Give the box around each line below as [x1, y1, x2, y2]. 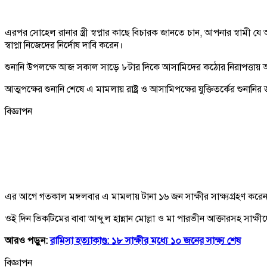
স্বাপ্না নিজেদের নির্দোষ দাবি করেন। [5, 39, 123, 51]
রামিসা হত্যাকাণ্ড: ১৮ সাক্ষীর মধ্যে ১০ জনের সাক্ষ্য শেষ [50, 234, 241, 247]
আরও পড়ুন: [5, 234, 50, 247]
